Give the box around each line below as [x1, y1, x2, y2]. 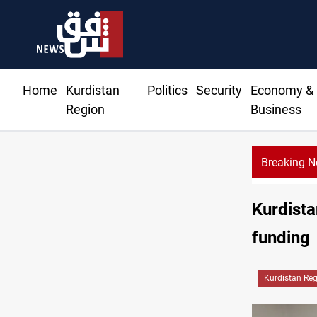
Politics [146, 83, 188, 98]
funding [252, 228, 310, 248]
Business [250, 102, 301, 117]
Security [195, 83, 242, 98]
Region [66, 102, 105, 117]
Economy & [250, 83, 313, 98]
